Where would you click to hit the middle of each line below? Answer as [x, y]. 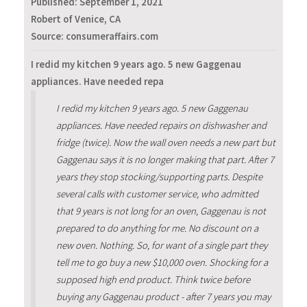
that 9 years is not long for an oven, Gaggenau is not [161, 211]
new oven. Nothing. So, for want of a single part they [161, 246]
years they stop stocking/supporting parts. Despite [159, 177]
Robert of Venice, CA [76, 19]
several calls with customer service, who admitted [157, 194]
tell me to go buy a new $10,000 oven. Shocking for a [162, 263]
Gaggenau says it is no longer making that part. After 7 [165, 160]
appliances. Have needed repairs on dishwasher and [161, 126]
